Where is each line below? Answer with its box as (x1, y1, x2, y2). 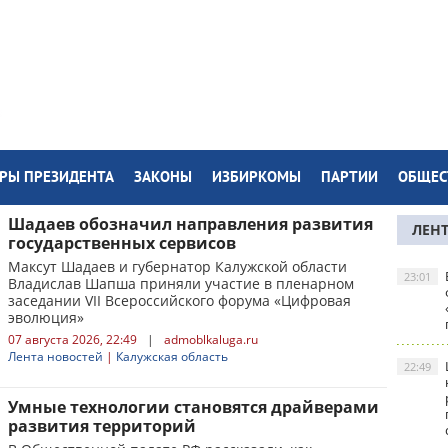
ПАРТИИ (321, 169, 378, 188)
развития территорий (8, 415, 196, 437)
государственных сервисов (8, 232, 236, 254)
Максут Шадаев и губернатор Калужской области (8, 257, 347, 276)
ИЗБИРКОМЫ (212, 169, 301, 188)
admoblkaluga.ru (164, 331, 258, 348)
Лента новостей (8, 348, 103, 365)
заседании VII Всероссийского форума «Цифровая (8, 291, 351, 310)
